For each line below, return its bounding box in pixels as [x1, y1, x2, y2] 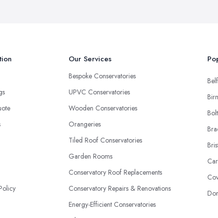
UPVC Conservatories [69, 87, 130, 97]
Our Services [69, 54, 111, 64]
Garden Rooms [69, 151, 112, 161]
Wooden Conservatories [69, 103, 137, 113]
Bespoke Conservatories [69, 71, 136, 81]
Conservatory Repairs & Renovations [69, 183, 171, 193]
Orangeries [69, 119, 101, 129]
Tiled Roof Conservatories [69, 135, 142, 145]
